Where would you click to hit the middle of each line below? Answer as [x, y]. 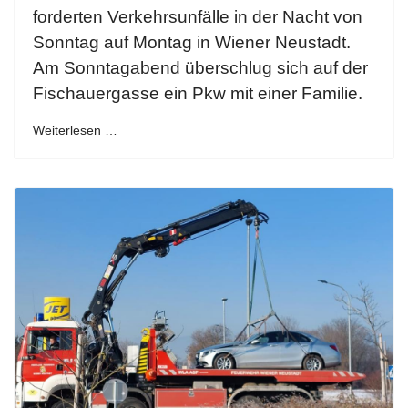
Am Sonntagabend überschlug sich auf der [200, 67]
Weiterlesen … [75, 130]
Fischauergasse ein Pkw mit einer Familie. [198, 93]
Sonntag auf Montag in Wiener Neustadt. [192, 42]
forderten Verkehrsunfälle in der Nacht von [198, 16]
